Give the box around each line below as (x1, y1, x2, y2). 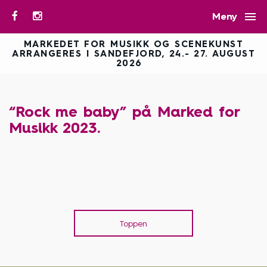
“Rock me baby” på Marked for (9, 103, 240, 120)
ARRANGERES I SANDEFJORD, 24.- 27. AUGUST (12, 48, 255, 59)
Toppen (120, 219, 147, 229)
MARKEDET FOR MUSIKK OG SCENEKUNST (23, 39, 244, 49)
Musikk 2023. (9, 119, 100, 136)
